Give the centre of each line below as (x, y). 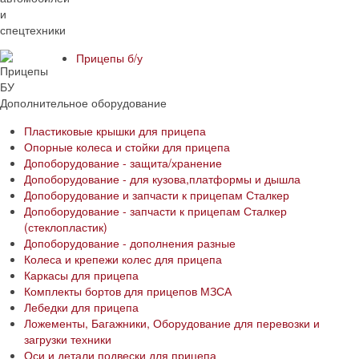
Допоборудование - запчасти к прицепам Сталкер (155, 210)
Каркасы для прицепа (81, 274)
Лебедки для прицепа (81, 307)
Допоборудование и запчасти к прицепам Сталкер (157, 194)
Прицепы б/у (109, 57)
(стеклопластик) (66, 226)
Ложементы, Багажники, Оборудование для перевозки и (172, 323)
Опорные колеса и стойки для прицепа (127, 146)
